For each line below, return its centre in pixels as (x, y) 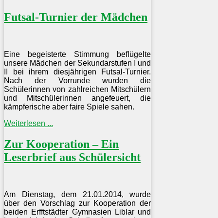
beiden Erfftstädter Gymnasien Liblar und (78, 212)
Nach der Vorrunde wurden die (78, 81)
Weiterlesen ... (28, 124)
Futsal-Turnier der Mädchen (76, 17)
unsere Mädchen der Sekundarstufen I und (78, 63)
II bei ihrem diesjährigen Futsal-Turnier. (78, 72)
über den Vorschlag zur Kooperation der (78, 203)
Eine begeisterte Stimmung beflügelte (78, 54)
